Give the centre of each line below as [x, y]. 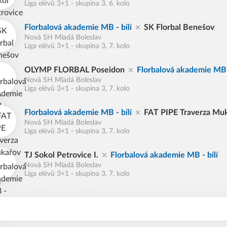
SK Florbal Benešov [179, 27]
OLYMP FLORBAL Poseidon [74, 70]
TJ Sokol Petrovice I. [61, 155]
